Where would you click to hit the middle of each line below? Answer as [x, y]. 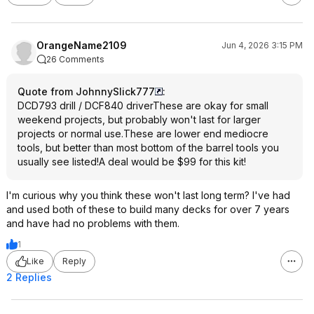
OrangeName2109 [82, 45]
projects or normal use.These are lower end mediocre [143, 133]
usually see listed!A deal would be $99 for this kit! [132, 161]
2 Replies [29, 277]
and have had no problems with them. [93, 223]
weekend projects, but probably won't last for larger [139, 119]
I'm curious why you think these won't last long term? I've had [148, 195]
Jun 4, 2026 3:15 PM [262, 45]
